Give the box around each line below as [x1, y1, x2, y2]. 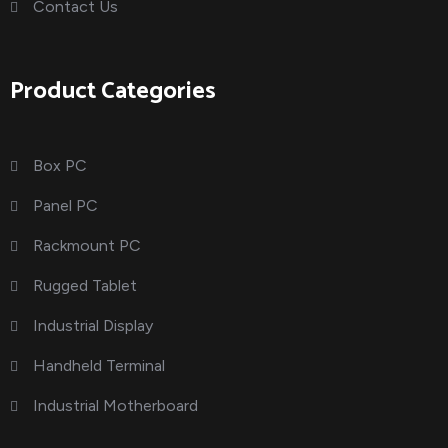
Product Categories [10, 72, 216, 111]
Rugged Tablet [33, 276, 137, 295]
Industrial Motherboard [33, 396, 198, 415]
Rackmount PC [33, 236, 141, 255]
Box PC [33, 156, 87, 175]
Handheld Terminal [33, 356, 165, 375]
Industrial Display [33, 316, 153, 335]
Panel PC [33, 196, 98, 215]
